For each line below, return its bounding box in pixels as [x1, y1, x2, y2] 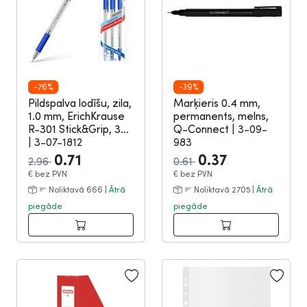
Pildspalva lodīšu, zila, [28, 96, 132, 110]
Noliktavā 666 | [47, 184, 109, 195]
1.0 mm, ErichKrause [28, 109, 125, 123]
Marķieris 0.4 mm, [173, 96, 260, 110]
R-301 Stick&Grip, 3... [28, 122, 129, 136]
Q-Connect [173, 122, 232, 136]
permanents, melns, [173, 109, 269, 123]
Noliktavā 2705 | [192, 184, 256, 195]
